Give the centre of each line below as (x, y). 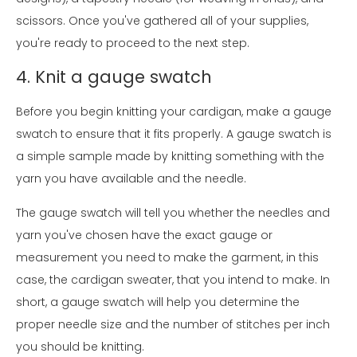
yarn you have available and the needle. (131, 178)
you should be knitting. (80, 346)
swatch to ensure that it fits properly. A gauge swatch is (174, 133)
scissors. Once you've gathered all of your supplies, (162, 20)
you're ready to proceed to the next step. (133, 43)
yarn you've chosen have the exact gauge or (144, 235)
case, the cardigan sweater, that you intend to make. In (173, 279)
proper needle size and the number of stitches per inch (173, 324)
